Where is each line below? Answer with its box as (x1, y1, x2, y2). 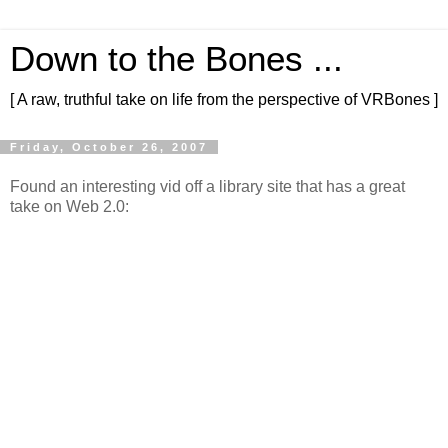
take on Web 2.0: (10, 197, 129, 215)
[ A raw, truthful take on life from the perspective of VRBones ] (10, 91, 438, 108)
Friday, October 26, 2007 (10, 141, 208, 153)
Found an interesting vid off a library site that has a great (10, 177, 405, 195)
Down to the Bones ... (10, 40, 343, 78)
